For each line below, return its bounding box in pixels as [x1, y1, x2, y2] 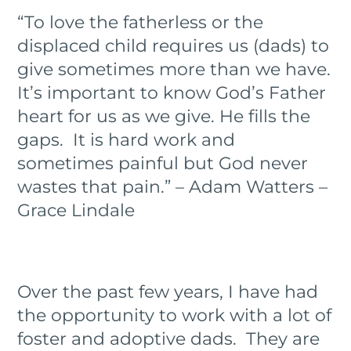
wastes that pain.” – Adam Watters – [17, 175, 328, 197]
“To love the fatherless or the [17, 11, 264, 33]
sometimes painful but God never [17, 152, 309, 174]
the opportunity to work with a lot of [17, 304, 332, 326]
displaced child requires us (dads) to [17, 34, 330, 56]
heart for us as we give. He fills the [17, 105, 311, 127]
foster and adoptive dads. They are [17, 327, 320, 349]
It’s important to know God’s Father [17, 81, 327, 103]
